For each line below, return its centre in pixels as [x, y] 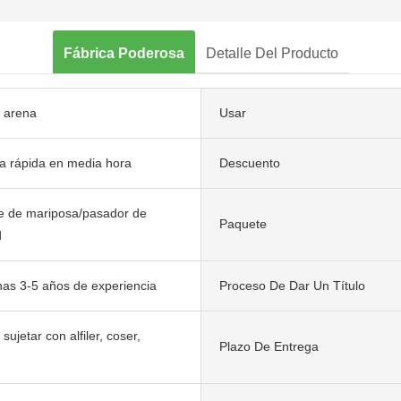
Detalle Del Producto [272, 53]
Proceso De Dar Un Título [292, 285]
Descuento [250, 162]
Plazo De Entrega [269, 347]
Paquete [243, 224]
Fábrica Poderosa [124, 53]
